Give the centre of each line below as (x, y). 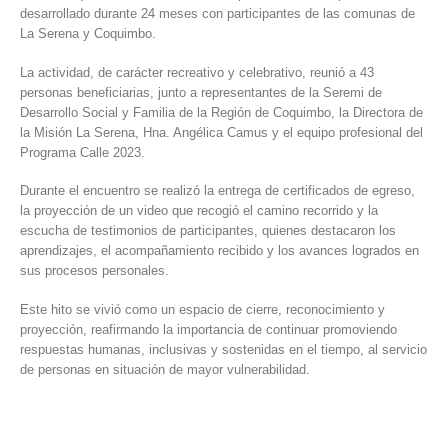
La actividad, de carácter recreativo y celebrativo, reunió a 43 (197, 72)
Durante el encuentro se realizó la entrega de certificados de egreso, (217, 191)
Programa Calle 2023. (82, 152)
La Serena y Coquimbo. (88, 33)
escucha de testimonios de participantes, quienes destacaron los (208, 231)
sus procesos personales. (94, 271)
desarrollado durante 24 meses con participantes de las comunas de (217, 13)
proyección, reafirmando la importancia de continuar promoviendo (208, 329)
